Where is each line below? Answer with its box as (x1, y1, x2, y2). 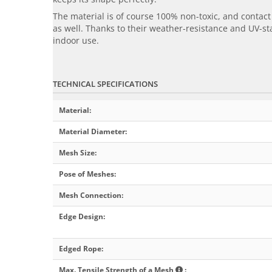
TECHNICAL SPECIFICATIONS (53, 78, 158, 90)
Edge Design (59, 211, 103, 222)
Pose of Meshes (59, 169, 114, 180)
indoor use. (53, 35, 99, 47)
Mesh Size (59, 148, 95, 158)
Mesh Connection (59, 190, 121, 201)
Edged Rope (59, 243, 101, 254)
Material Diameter (59, 126, 125, 137)
